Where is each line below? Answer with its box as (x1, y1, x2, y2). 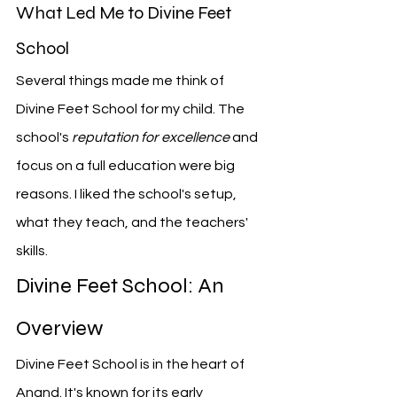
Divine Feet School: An (16, 273, 229, 299)
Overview (16, 315, 104, 341)
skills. (16, 244, 48, 258)
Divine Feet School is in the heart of (16, 357, 247, 371)
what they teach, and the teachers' (16, 215, 251, 230)
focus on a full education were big (16, 159, 237, 173)
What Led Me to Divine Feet (16, 2, 235, 24)
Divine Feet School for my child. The (16, 102, 247, 116)
